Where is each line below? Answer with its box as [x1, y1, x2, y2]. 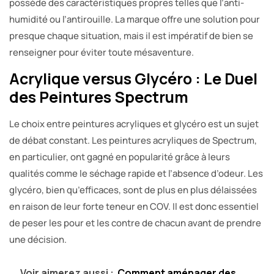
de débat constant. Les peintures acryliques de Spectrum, [9, 134, 257, 147]
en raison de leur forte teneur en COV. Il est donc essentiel [9, 200, 259, 213]
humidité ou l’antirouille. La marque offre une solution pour [9, 13, 260, 26]
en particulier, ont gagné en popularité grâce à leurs [9, 150, 230, 164]
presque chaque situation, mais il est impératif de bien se [9, 29, 253, 43]
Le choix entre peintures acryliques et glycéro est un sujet [9, 117, 259, 131]
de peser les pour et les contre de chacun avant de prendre [9, 217, 261, 230]
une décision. [9, 233, 67, 246]
